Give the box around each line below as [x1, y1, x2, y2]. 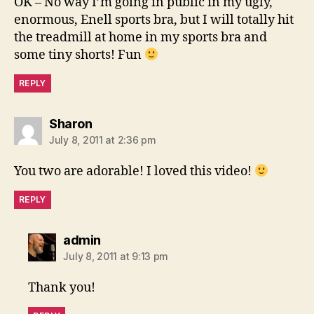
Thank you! [28, 279, 96, 296]
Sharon [49, 116, 92, 131]
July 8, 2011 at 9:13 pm [63, 250, 169, 262]
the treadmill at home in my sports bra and [14, 29, 267, 46]
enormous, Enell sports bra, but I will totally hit [14, 11, 294, 28]
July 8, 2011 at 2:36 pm [49, 133, 156, 146]
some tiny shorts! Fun [14, 46, 144, 63]
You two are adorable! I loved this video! [14, 163, 254, 179]
